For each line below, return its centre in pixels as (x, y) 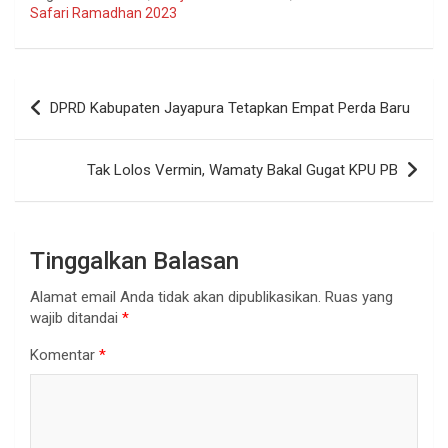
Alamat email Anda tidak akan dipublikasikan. (175, 297)
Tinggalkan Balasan (134, 261)
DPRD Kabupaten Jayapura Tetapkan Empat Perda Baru (230, 108)
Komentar (64, 355)
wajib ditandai (76, 318)
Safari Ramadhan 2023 (103, 13)
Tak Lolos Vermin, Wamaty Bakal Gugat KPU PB (242, 170)
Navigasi (63, 93)
